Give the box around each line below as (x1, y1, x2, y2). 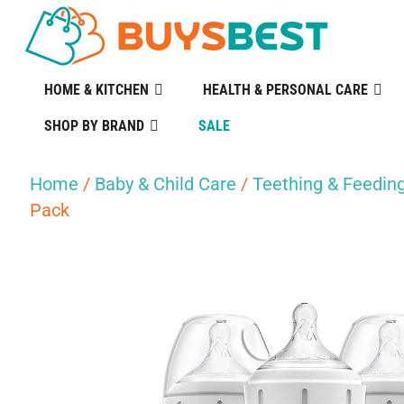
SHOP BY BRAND (43, 117, 144, 134)
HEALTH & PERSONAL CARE (202, 81, 368, 98)
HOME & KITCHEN (43, 81, 149, 98)
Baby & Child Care (95, 173, 236, 195)
